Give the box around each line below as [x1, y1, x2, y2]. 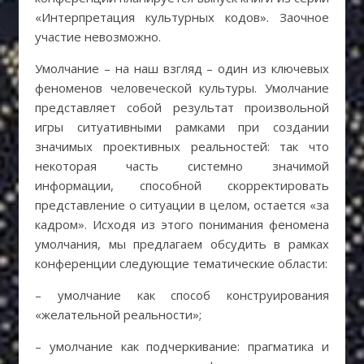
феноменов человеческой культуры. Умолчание [35, 80, 329, 96]
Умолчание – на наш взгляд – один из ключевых [35, 60, 329, 76]
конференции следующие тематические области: [35, 255, 327, 271]
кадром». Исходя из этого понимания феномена [35, 216, 329, 232]
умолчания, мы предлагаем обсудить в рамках [35, 236, 329, 252]
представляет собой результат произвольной [35, 99, 329, 115]
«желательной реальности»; [35, 306, 201, 323]
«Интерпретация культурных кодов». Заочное [35, 9, 329, 25]
